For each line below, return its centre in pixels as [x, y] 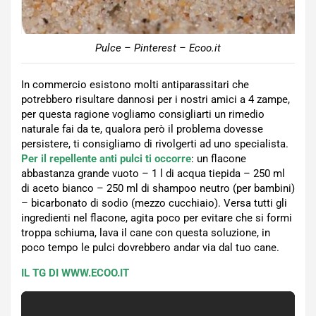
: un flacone [219, 158]
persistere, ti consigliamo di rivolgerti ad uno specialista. [155, 144]
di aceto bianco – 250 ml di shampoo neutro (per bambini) [158, 188]
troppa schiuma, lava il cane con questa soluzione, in [146, 232]
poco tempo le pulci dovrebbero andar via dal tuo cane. [150, 247]
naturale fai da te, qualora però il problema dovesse [142, 129]
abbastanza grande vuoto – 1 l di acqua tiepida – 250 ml [153, 173]
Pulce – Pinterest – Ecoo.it [158, 48]
